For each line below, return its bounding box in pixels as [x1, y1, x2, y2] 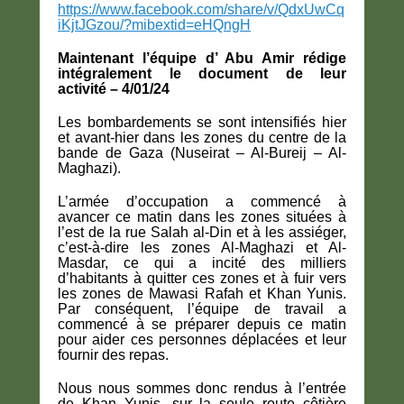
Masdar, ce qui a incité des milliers [58, 255, 346, 271]
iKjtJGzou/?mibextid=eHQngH [58, 17, 251, 32]
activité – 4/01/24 [58, 81, 170, 96]
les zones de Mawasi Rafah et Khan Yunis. [58, 286, 346, 301]
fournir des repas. [58, 347, 169, 363]
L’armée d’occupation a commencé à [58, 194, 346, 209]
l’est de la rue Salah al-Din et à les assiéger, [58, 225, 346, 240]
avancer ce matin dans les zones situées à [58, 209, 346, 225]
